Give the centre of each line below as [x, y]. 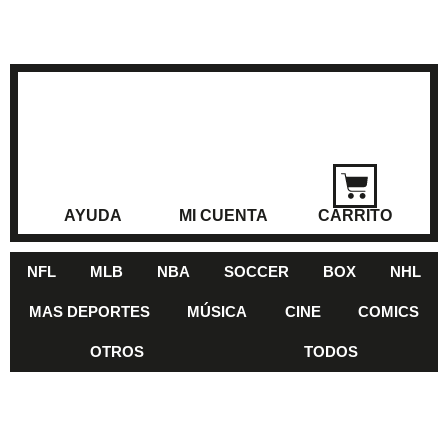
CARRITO [354, 215]
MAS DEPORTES [89, 311]
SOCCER [256, 271]
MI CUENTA [224, 215]
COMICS [389, 311]
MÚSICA [217, 311]
